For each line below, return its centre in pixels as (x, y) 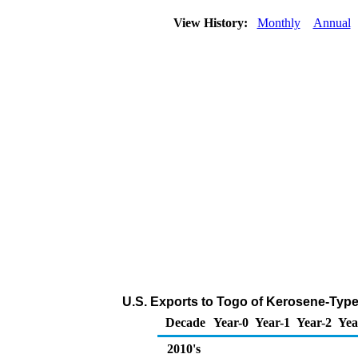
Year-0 (231, 322)
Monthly (278, 23)
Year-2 (314, 322)
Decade (185, 322)
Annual (332, 23)
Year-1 (272, 322)
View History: (212, 23)
